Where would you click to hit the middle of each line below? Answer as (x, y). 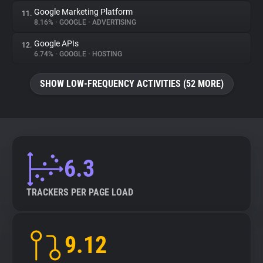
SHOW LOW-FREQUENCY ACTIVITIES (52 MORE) (131, 84)
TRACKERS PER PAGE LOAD (80, 192)
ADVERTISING (113, 22)
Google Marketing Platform (83, 12)
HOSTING (106, 54)
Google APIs (56, 43)
